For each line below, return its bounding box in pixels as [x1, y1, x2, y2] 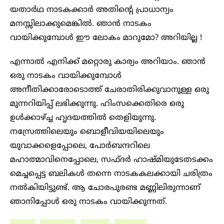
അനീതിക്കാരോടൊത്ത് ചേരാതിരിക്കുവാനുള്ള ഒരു [10, 85, 209, 95]
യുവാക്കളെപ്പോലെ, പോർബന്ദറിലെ [10, 141, 150, 151]
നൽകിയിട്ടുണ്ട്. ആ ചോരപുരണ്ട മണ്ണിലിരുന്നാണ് [10, 183, 200, 193]
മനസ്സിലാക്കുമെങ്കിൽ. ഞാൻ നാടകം [10, 19, 151, 29]
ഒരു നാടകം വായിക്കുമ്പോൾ [10, 71, 121, 81]
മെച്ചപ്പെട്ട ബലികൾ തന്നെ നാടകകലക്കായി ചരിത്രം [10, 169, 212, 179]
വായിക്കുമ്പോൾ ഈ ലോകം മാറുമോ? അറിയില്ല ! [10, 33, 202, 43]
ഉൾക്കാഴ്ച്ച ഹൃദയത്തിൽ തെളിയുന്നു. [10, 113, 156, 123]
